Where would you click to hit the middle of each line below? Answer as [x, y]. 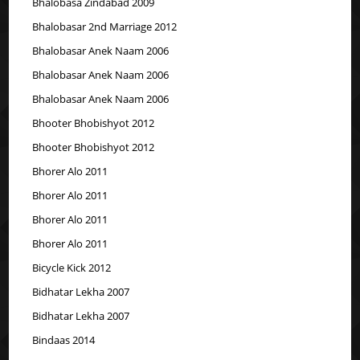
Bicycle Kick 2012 [72, 267]
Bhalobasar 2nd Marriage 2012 [105, 26]
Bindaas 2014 [64, 340]
